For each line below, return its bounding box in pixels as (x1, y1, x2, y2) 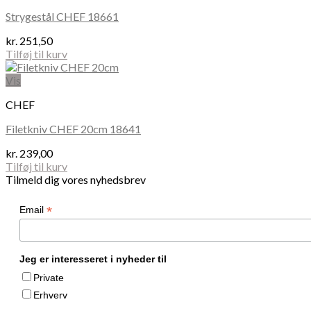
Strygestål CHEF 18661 (6, 9, 119, 23)
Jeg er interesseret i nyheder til (19, 253, 167, 264)
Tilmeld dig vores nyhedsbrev (6, 172, 146, 186)
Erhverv (33, 289, 67, 301)
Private (33, 271, 64, 283)
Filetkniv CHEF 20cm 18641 (6, 121, 141, 135)
